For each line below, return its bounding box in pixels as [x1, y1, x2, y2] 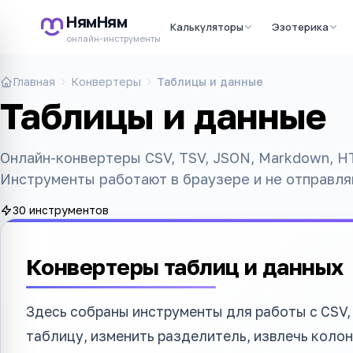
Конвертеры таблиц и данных [26, 254, 344, 280]
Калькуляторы [170, 19, 243, 34]
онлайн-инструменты [66, 32, 161, 44]
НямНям [66, 10, 127, 32]
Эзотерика [272, 19, 329, 34]
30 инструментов [13, 203, 109, 217]
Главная [13, 75, 55, 88]
